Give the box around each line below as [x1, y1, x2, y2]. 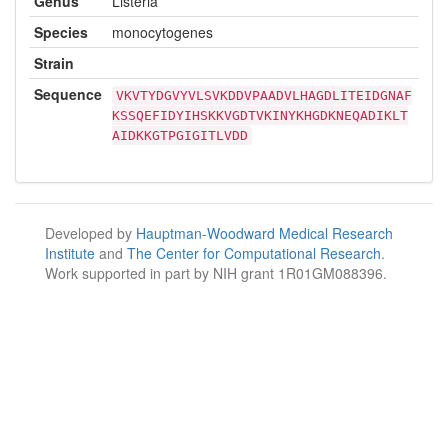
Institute [45, 242, 99, 263]
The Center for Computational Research [127, 242, 381, 263]
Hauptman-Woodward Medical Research [136, 222, 393, 243]
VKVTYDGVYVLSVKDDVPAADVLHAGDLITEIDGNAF [116, 87, 412, 103]
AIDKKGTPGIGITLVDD [112, 127, 248, 143]
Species [34, 21, 88, 42]
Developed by [45, 222, 136, 243]
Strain [34, 52, 74, 73]
